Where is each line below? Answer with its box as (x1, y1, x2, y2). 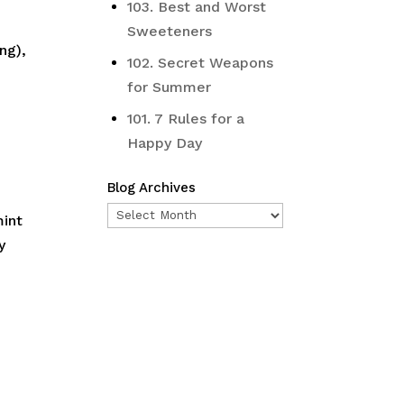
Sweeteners (127, 23, 213, 40)
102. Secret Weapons (127, 54, 274, 71)
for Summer (127, 78, 212, 96)
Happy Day (127, 134, 203, 151)
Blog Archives (107, 179, 197, 196)
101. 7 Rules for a (127, 110, 245, 127)
